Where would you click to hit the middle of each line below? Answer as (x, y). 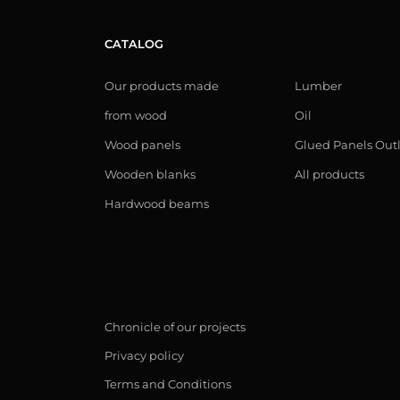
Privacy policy (144, 355)
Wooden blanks (150, 174)
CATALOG (134, 44)
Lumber (318, 86)
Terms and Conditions (168, 384)
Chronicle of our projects (175, 327)
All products (329, 174)
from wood (136, 115)
